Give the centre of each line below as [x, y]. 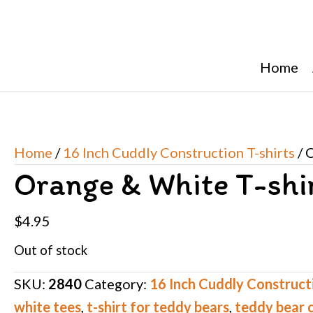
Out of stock [51, 250]
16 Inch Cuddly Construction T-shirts [179, 152]
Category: [117, 283]
